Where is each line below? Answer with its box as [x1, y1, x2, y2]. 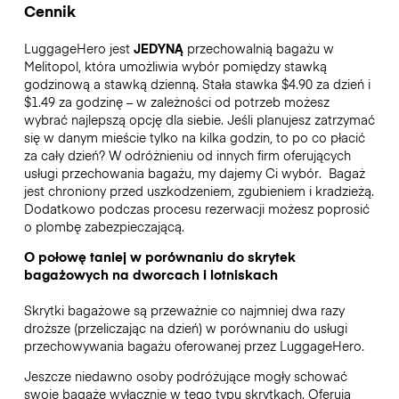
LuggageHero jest [23, 38, 134, 57]
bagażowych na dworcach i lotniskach [23, 265, 278, 283]
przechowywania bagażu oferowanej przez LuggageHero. [23, 336, 364, 354]
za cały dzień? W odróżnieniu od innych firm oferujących [23, 145, 351, 164]
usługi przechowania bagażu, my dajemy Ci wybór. [23, 163, 325, 182]
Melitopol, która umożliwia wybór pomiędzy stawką [23, 56, 327, 75]
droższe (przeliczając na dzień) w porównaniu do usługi [23, 318, 347, 337]
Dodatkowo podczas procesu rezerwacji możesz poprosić [23, 199, 370, 217]
